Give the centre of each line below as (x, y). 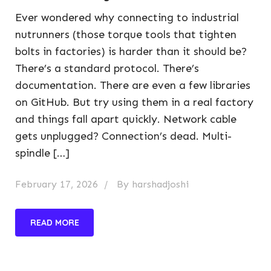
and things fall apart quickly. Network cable (126, 119)
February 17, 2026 (57, 184)
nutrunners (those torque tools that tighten (126, 34)
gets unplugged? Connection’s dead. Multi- (123, 136)
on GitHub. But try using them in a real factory (134, 102)
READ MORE (54, 223)
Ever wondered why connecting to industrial (127, 18)
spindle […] (42, 153)
